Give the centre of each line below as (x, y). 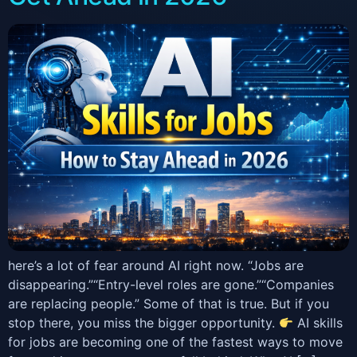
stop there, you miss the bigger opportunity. (143, 323)
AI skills (318, 323)
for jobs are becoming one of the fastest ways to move (175, 342)
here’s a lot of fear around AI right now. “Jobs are (156, 266)
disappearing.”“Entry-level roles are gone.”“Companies (171, 285)
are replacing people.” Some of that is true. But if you (169, 304)
